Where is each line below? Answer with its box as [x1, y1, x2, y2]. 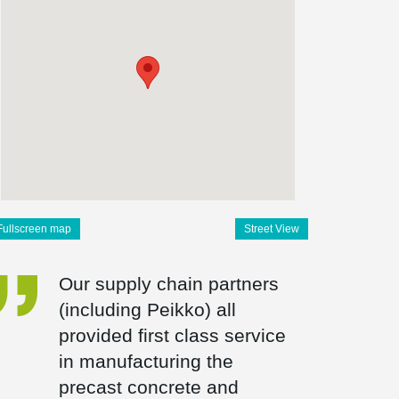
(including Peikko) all [58, 299, 236, 320]
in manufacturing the [58, 351, 233, 371]
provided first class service [58, 325, 286, 346]
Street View [243, 223, 299, 235]
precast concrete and [58, 377, 239, 397]
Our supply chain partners [58, 273, 279, 294]
